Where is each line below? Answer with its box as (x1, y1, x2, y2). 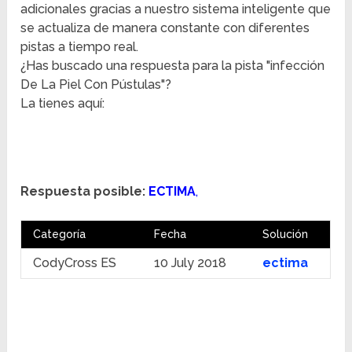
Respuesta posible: (20, 184, 146, 200)
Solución (262, 228, 309, 241)
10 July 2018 (154, 255, 227, 271)
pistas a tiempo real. (20, 39, 139, 55)
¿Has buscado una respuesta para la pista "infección (20, 58, 325, 74)
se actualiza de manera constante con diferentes (20, 20, 310, 36)
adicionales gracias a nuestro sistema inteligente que (20, 2, 332, 17)
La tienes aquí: (20, 96, 105, 112)
